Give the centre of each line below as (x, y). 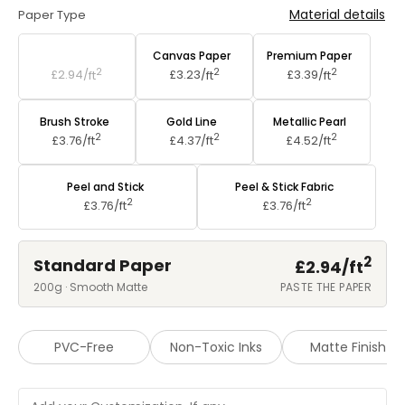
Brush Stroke (74, 121)
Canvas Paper (192, 56)
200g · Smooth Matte (90, 287)
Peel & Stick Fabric (284, 187)
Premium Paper (310, 56)
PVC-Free (84, 348)
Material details (337, 15)
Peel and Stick (105, 187)
